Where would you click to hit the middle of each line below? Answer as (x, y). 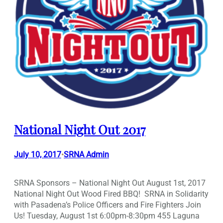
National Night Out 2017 (80, 129)
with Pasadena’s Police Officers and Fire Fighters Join (108, 205)
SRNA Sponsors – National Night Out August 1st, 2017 (110, 183)
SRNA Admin (86, 154)
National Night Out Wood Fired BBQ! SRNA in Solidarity (111, 194)
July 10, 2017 (38, 154)
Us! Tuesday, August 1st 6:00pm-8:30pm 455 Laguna (107, 216)
